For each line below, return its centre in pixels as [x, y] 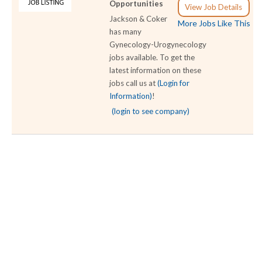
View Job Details [214, 7]
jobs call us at [134, 83]
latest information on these [156, 70]
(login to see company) [151, 111]
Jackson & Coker [139, 19]
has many [126, 32]
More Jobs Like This [214, 23]
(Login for [174, 83]
